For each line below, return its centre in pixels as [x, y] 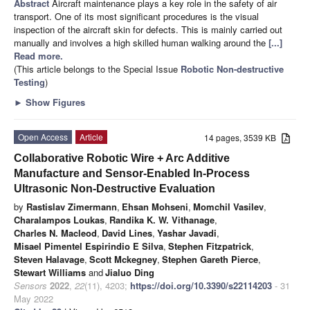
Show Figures [54, 102]
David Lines [127, 233]
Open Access [43, 137]
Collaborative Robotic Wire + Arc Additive [122, 158]
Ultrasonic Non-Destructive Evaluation [115, 189]
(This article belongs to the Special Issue [97, 69]
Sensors [30, 286]
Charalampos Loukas [59, 220]
